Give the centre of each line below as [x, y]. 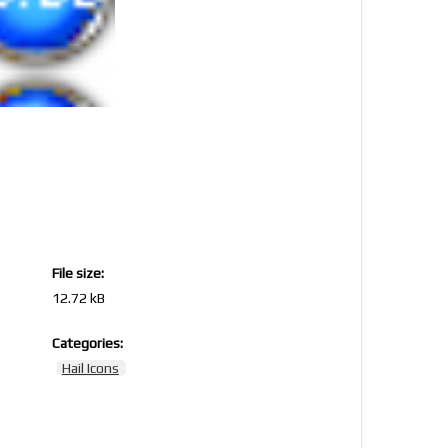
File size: [77, 273]
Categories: [87, 343]
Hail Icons [90, 368]
